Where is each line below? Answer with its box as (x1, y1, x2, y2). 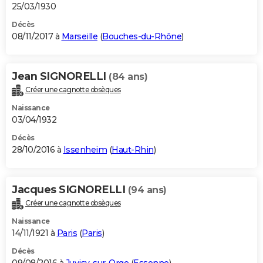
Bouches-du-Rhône (102, 31, 181, 42)
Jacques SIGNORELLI (12, 183, 128, 197)
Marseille (61, 31, 97, 42)
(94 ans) (127, 184, 167, 196)
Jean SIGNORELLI (12, 70, 109, 83)
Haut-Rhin (112, 144, 154, 156)
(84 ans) (109, 71, 147, 83)
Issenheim (63, 144, 107, 156)
